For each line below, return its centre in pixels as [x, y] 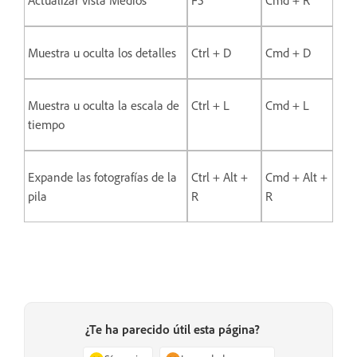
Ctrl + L [210, 105]
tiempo [46, 124]
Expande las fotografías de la [102, 177]
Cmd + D [288, 53]
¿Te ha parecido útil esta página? [172, 330]
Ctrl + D [211, 53]
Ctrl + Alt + [220, 177]
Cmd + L [287, 105]
